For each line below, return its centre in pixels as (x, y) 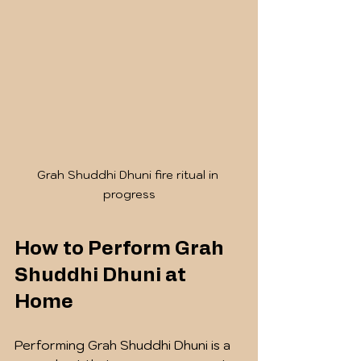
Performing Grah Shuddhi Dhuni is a (124, 345)
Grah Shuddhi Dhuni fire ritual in (129, 175)
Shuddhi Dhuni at (102, 276)
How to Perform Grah (121, 249)
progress (129, 195)
